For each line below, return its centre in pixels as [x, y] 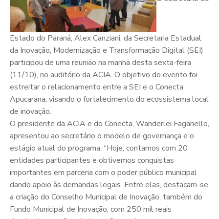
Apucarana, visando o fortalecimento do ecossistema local [109, 99]
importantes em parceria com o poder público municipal [103, 173]
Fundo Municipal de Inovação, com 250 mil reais [91, 209]
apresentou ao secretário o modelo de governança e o [102, 136]
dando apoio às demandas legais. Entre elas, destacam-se [109, 185]
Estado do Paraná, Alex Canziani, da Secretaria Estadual [106, 38]
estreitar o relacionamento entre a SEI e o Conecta [97, 87]
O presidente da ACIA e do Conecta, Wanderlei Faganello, [109, 124]
